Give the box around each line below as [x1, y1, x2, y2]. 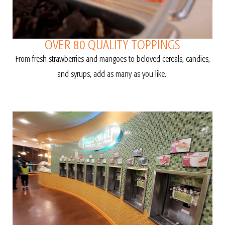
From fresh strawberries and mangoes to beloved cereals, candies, [15, 54, 210, 64]
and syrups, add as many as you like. [57, 69, 168, 79]
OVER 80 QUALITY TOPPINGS [45, 38, 180, 53]
